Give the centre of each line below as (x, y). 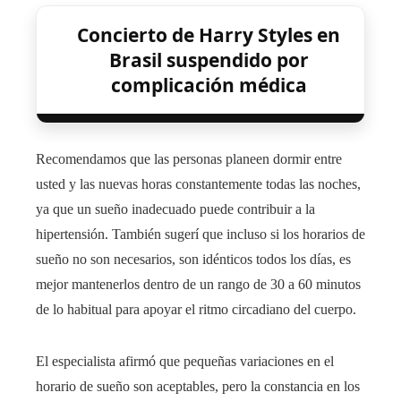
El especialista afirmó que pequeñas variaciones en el (185, 361)
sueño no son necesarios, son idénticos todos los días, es (193, 259)
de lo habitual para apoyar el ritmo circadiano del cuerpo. (196, 309)
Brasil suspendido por (209, 60)
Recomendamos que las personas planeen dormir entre (189, 158)
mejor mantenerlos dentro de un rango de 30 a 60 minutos (198, 284)
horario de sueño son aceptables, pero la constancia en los (198, 386)
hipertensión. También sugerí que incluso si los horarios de (200, 234)
